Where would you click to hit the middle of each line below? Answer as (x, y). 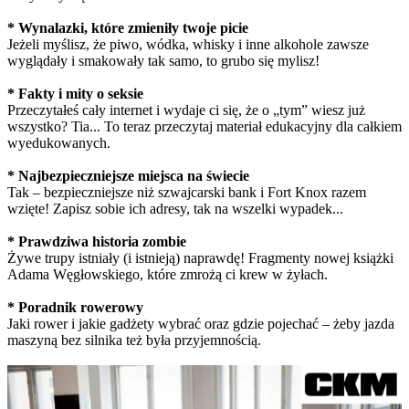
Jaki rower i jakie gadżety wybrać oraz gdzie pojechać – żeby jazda (201, 323)
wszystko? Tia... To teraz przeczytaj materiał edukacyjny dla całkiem (204, 126)
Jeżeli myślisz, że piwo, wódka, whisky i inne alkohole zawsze (188, 44)
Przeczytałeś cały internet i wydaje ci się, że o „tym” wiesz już (186, 110)
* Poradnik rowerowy (75, 307)
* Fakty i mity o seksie (75, 93)
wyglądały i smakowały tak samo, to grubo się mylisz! (163, 60)
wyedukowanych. (59, 142)
